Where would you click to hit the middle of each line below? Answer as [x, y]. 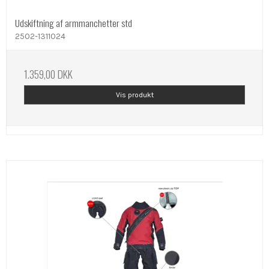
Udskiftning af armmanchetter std [74, 23]
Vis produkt [134, 95]
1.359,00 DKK [48, 74]
